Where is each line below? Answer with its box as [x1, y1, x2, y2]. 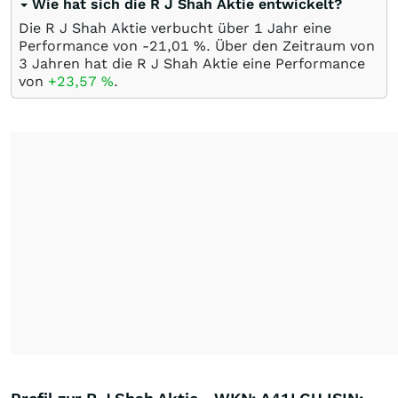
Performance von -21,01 [19, 36, 194, 54]
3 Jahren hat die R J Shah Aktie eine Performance [19, 54, 365, 72]
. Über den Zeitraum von [206, 36, 375, 54]
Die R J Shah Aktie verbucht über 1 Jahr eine [19, 19, 331, 36]
